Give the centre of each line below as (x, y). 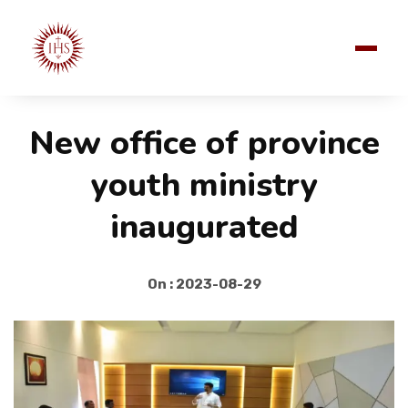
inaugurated (204, 227)
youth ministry (204, 185)
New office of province (204, 143)
